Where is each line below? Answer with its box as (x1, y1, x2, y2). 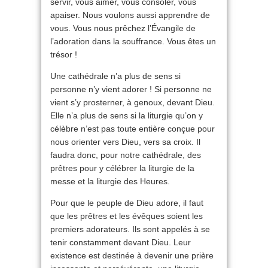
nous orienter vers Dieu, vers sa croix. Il (50, 137, 200, 147)
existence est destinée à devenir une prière (50, 251, 214, 261)
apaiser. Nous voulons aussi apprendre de (50, 10, 210, 20)
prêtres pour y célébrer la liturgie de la (50, 163, 194, 173)
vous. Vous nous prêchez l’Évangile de (50, 23, 196, 33)
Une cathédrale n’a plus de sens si (50, 71, 181, 81)
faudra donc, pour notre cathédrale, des (50, 150, 201, 160)
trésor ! (50, 50, 77, 60)
